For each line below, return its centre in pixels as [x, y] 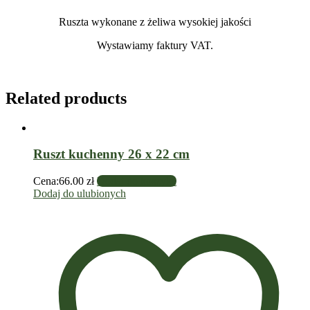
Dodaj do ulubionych [80, 194]
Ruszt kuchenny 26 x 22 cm [111, 154]
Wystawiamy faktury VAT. [155, 45]
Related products [66, 98]
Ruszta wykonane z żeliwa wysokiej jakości [155, 21]
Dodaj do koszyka [137, 181]
